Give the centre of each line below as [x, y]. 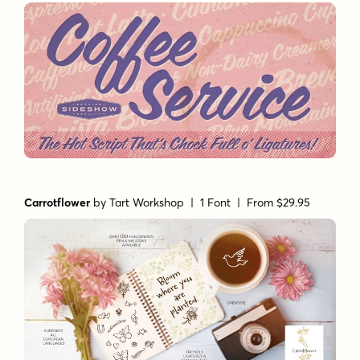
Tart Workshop [147, 203]
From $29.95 [279, 203]
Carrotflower [57, 203]
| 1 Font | [216, 203]
